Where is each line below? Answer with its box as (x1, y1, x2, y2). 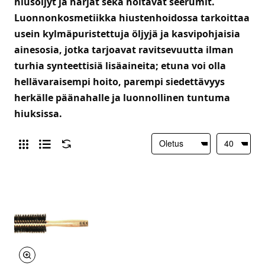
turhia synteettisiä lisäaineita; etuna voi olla (14, 59, 226, 72)
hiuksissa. (14, 106, 62, 120)
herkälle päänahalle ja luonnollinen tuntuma (14, 91, 230, 104)
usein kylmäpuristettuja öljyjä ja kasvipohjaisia (14, 27, 240, 40)
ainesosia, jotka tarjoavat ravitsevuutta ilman (14, 43, 234, 56)
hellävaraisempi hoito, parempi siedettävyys (14, 75, 225, 88)
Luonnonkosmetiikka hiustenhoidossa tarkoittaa (14, 11, 250, 24)
